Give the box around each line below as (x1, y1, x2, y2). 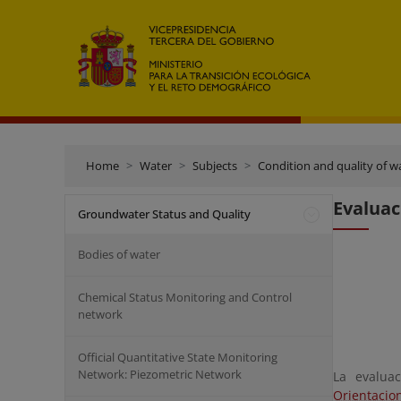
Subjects (192, 158, 237, 174)
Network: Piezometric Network (78, 366, 242, 382)
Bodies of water (78, 246, 160, 262)
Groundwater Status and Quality (78, 206, 251, 222)
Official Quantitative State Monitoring (78, 349, 277, 365)
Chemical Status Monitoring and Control (78, 289, 292, 305)
